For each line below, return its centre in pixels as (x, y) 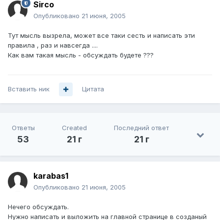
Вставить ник (29, 89)
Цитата (93, 89)
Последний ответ (142, 128)
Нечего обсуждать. (38, 207)
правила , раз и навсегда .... (53, 45)
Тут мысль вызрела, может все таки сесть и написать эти (101, 36)
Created (74, 128)
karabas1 (51, 176)
